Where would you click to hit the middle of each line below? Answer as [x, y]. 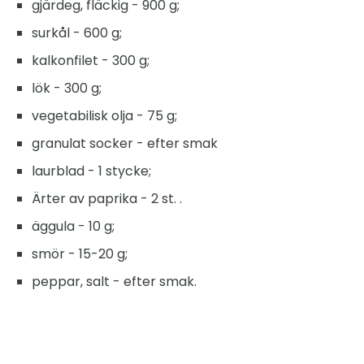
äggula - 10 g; [73, 226]
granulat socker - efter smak [125, 143]
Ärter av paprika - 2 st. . [107, 198]
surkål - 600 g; [77, 32]
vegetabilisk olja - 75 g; [104, 115]
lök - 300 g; [67, 88]
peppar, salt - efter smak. [114, 281]
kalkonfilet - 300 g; [91, 60]
